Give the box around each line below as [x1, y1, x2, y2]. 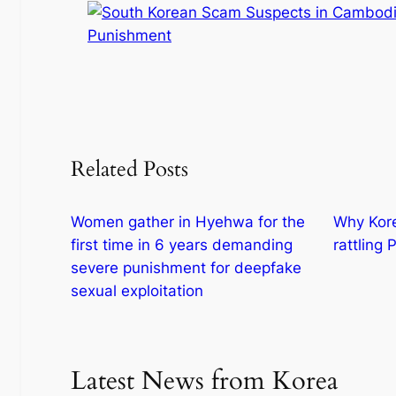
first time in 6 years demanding [71, 236, 293, 255]
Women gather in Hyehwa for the [71, 213, 305, 232]
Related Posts [71, 155, 188, 185]
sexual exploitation [71, 282, 203, 301]
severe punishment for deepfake [71, 259, 301, 278]
